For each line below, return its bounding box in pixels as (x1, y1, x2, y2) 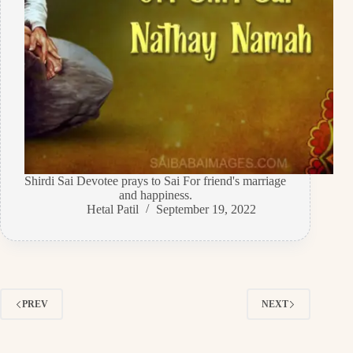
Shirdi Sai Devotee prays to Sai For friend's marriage (24, 174, 287, 188)
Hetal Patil (86, 203, 139, 217)
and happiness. (118, 188, 192, 203)
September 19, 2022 (155, 203, 256, 217)
